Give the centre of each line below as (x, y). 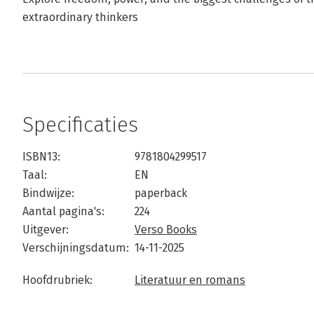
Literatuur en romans (190, 280)
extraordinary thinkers (80, 17)
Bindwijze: (48, 193)
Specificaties (80, 125)
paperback (161, 193)
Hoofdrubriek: (57, 280)
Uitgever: (46, 230)
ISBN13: (41, 157)
